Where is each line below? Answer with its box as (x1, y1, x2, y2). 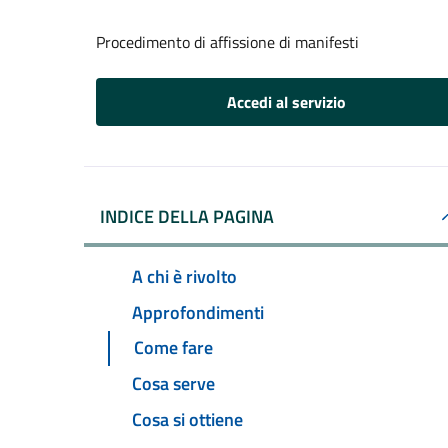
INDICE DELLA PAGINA (100, 203, 274, 230)
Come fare (134, 334, 213, 362)
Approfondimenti (132, 298, 264, 326)
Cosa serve (132, 370, 215, 398)
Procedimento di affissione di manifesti (96, 30, 359, 54)
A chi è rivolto (132, 262, 237, 290)
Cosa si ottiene (132, 406, 243, 434)
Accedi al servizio (226, 90, 346, 114)
